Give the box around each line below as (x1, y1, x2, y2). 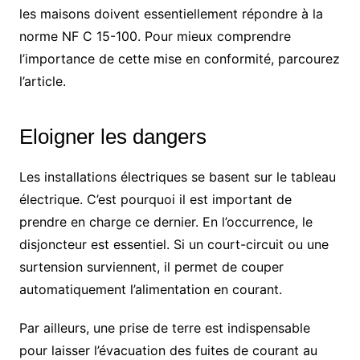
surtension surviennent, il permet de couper (18, 259, 284, 276)
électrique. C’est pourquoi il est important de (18, 191, 292, 208)
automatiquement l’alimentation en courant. (18, 281, 282, 298)
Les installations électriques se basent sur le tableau (18, 169, 336, 186)
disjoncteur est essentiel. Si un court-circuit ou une (18, 236, 329, 253)
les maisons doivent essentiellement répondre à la (18, 6, 323, 22)
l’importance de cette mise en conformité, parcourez (18, 51, 340, 67)
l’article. (18, 73, 66, 90)
